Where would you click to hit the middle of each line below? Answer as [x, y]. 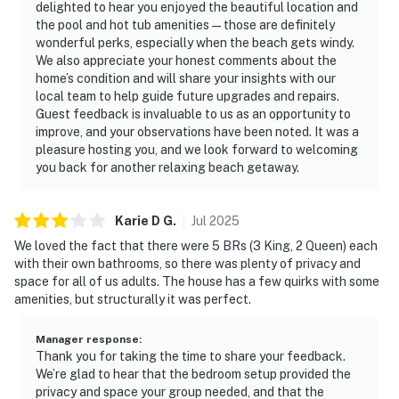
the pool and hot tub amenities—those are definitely [185, 24]
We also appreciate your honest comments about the [186, 60]
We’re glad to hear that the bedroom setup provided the [193, 374]
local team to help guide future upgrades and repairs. [187, 96]
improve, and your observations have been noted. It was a [197, 131]
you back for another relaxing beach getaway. [167, 167]
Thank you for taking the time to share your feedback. [191, 356]
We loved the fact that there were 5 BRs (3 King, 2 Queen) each [196, 245]
